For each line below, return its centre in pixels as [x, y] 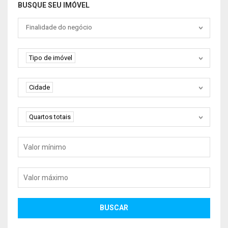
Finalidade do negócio [59, 27]
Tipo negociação [46, 23]
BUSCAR [114, 208]
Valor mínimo [40, 142]
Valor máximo [41, 173]
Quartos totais [50, 117]
